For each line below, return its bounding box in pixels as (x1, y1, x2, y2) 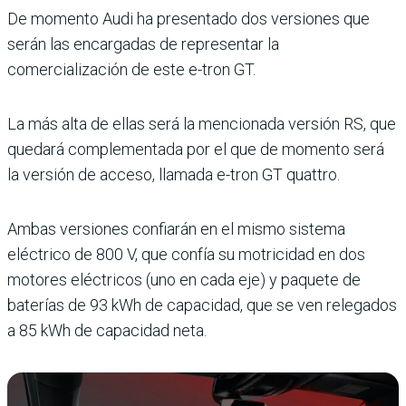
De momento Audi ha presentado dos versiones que (7, 8, 370, 28)
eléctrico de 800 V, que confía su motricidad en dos (7, 244, 365, 264)
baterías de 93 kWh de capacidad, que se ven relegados (7, 295, 397, 314)
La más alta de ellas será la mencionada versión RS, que (7, 113, 396, 133)
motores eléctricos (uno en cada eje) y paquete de (7, 269, 361, 289)
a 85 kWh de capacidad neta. (7, 320, 207, 340)
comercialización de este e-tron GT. (7, 59, 256, 79)
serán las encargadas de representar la (7, 34, 279, 53)
